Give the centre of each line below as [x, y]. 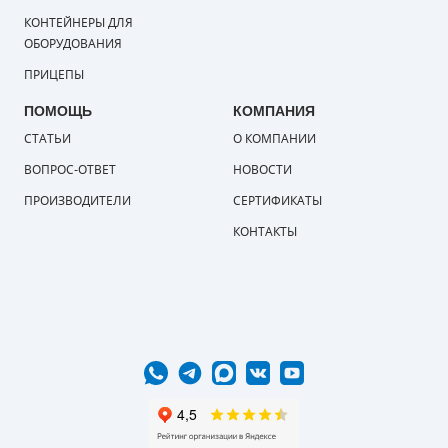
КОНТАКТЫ [264, 231]
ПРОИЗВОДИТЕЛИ [77, 200]
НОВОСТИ [262, 169]
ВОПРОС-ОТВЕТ [69, 169]
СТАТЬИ [47, 138]
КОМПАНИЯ [273, 110]
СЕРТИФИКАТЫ [277, 200]
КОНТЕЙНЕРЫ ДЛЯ [78, 22]
